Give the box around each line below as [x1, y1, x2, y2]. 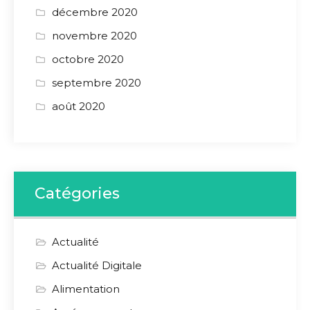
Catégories [35, 184, 120, 203]
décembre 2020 [52, 6, 138, 19]
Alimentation [52, 282, 120, 295]
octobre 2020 [52, 53, 124, 66]
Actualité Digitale [52, 259, 142, 272]
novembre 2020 [52, 29, 137, 42]
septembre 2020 [52, 76, 141, 89]
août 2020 [52, 100, 105, 113]
